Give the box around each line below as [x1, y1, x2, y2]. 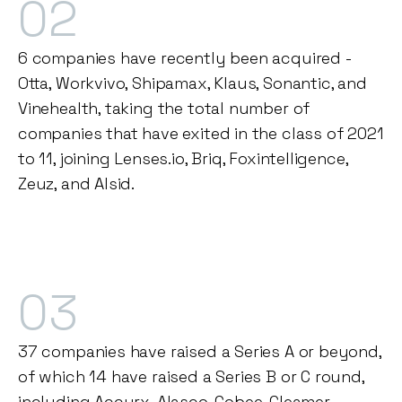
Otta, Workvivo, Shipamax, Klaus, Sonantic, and [18, 73, 367, 94]
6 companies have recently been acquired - [18, 48, 352, 69]
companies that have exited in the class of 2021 [18, 123, 384, 144]
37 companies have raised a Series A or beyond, [18, 341, 381, 363]
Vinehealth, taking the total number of [18, 98, 310, 119]
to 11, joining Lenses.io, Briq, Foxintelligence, [18, 148, 348, 170]
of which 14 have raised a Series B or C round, [18, 366, 364, 388]
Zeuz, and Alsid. [18, 173, 135, 195]
